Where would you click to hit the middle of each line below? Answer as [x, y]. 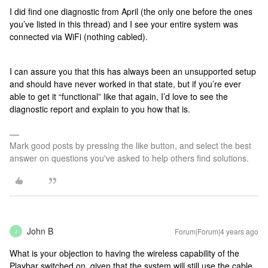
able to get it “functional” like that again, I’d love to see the [119, 96]
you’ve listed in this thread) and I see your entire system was [124, 24]
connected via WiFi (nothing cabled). [80, 36]
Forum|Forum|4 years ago [217, 231]
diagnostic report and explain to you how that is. [100, 109]
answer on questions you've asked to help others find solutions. [129, 158]
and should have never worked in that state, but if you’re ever [125, 84]
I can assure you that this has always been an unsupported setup [133, 71]
